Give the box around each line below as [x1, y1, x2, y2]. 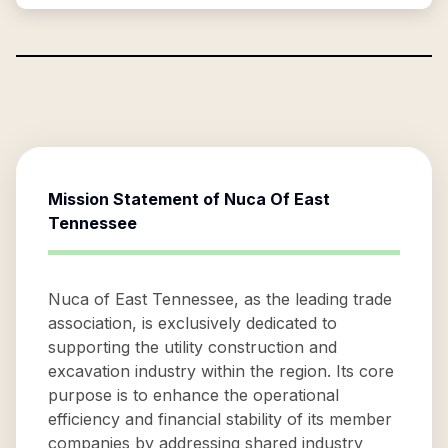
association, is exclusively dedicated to [48, 313, 337, 333]
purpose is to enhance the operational [48, 385, 339, 405]
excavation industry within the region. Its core [48, 361, 394, 381]
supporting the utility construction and [48, 337, 337, 357]
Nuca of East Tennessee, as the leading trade [48, 289, 392, 309]
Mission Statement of [48, 189, 224, 209]
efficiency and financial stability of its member [48, 409, 392, 429]
